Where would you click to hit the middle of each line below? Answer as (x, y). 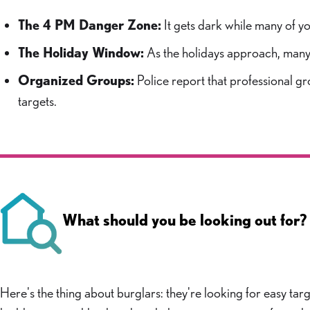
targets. (37, 101)
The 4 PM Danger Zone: (90, 25)
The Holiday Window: (81, 53)
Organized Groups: (76, 80)
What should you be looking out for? (185, 220)
